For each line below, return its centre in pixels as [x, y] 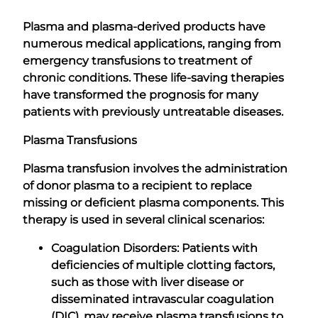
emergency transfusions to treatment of [137, 60]
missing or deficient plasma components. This [153, 202]
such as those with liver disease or [147, 282]
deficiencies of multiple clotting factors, [163, 265]
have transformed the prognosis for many [141, 94]
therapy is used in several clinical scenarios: [143, 219]
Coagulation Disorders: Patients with [154, 248]
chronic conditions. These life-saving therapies [153, 77]
